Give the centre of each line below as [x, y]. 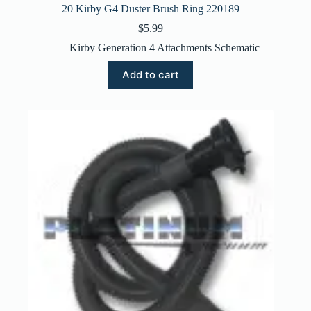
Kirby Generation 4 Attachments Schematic [165, 47]
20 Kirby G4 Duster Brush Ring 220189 [151, 8]
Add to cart [151, 75]
